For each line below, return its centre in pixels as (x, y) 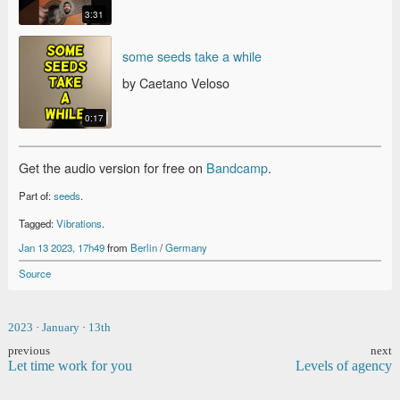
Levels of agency (344, 366)
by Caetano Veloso (176, 82)
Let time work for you (70, 366)
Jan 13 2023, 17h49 (62, 247)
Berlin (144, 247)
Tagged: (37, 223)
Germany (186, 247)
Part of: (36, 196)
